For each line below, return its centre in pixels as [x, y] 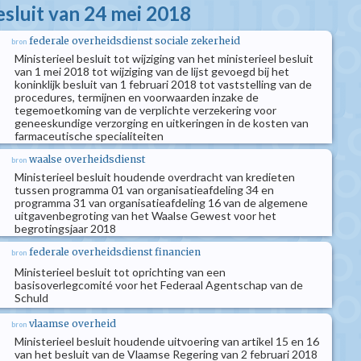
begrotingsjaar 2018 [65, 228]
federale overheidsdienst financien [115, 252]
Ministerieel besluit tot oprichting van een [120, 272]
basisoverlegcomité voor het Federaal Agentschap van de [159, 285]
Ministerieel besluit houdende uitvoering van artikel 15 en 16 [167, 341]
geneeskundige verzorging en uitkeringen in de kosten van [162, 123]
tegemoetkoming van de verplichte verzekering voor [145, 110]
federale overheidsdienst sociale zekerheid [135, 41]
